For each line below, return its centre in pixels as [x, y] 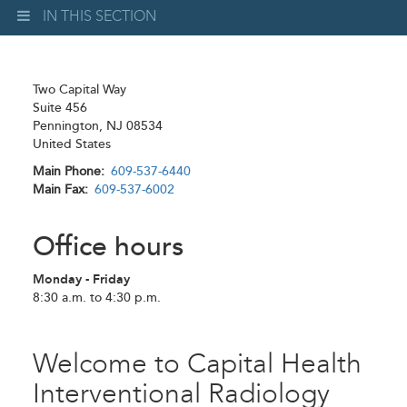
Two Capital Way [79, 89]
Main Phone [67, 171]
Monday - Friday [81, 279]
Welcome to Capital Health [197, 363]
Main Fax [59, 189]
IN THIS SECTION [99, 16]
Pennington [66, 126]
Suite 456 [60, 108]
